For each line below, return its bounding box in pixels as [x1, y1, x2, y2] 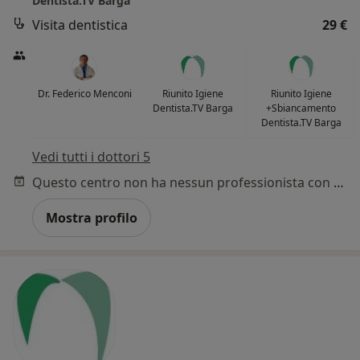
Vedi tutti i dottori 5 [32, 148, 150, 166]
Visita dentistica [32, 16, 128, 35]
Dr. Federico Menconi [37, 87, 132, 101]
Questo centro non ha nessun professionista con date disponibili [333, 174, 344, 192]
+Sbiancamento [266, 101, 337, 116]
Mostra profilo [46, 209, 137, 227]
